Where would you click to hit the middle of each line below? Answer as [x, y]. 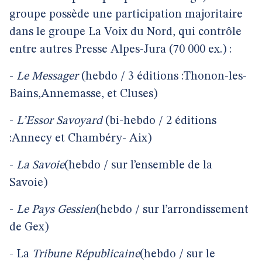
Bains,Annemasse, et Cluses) [83, 94]
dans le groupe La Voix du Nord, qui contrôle [125, 32]
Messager [55, 77]
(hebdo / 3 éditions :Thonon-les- [163, 77]
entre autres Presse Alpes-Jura [88, 50]
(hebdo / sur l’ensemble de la [138, 166]
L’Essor [33, 121]
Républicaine [107, 254]
